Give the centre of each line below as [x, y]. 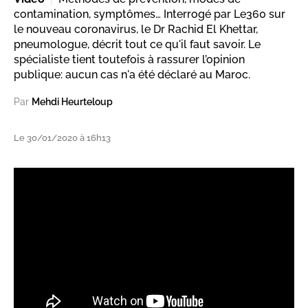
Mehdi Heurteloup [72, 102]
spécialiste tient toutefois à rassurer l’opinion [129, 59]
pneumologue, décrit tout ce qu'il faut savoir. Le [137, 44]
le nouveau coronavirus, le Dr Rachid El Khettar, [136, 29]
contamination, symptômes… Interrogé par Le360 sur [150, 14]
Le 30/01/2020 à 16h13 [62, 138]
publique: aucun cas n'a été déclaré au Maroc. [132, 75]
